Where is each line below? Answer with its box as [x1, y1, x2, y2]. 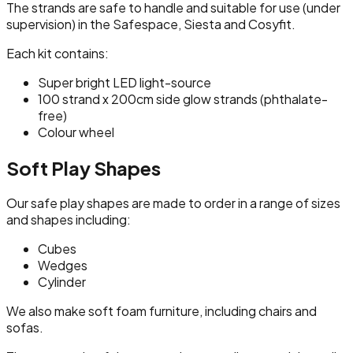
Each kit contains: [6, 44, 109, 61]
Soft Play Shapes [6, 155, 161, 180]
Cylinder [38, 273, 86, 291]
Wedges [38, 257, 87, 274]
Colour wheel [38, 123, 114, 140]
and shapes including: [6, 211, 131, 229]
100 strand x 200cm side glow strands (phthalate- [38, 90, 328, 107]
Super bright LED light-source [38, 73, 211, 91]
